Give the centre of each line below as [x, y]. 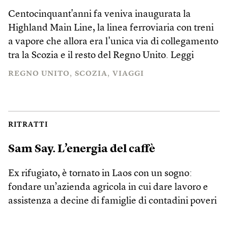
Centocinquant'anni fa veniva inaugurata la [99, 15]
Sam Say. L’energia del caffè [82, 149]
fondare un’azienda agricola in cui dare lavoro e [108, 187]
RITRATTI [28, 125]
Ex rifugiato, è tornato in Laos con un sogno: [100, 174]
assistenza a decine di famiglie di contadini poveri [112, 201]
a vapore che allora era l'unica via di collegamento [113, 42]
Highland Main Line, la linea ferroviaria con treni [111, 28]
